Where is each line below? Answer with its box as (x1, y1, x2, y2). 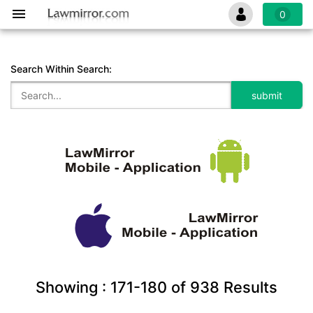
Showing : (36, 278, 110, 296)
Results (219, 278, 277, 296)
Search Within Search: (10, 63, 112, 75)
